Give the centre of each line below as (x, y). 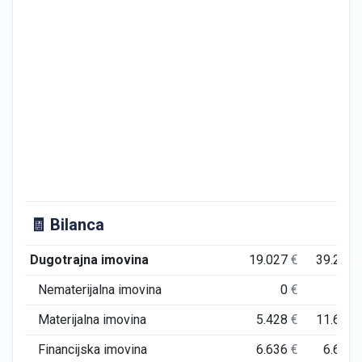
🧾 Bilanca (67, 225)
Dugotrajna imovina (89, 260)
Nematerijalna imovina (100, 290)
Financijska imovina (93, 349)
